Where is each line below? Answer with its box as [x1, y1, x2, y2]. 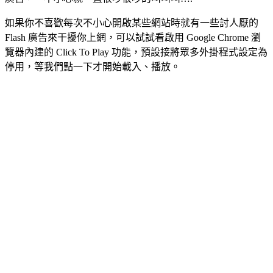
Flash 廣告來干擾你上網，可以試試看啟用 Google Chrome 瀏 [5, 32, 261, 43]
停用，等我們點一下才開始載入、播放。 [5, 61, 180, 72]
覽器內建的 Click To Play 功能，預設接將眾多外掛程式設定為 [5, 46, 268, 57]
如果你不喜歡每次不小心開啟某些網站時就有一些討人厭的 [5, 17, 258, 28]
